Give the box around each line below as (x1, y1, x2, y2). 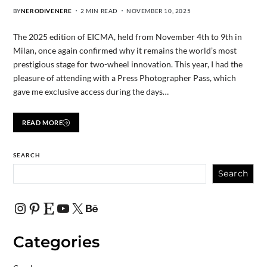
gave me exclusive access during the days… (13, 86, 169, 97)
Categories (13, 232, 100, 252)
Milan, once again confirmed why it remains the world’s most (13, 45, 237, 55)
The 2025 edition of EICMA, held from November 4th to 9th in (13, 31, 242, 42)
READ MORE (22, 119, 63, 127)
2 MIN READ (80, 7, 118, 14)
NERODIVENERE (20, 7, 72, 14)
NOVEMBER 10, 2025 (126, 7, 191, 14)
